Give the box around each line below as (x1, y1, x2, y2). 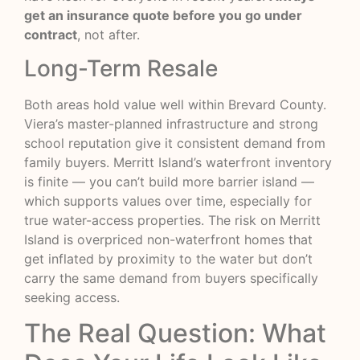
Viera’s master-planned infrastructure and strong (24, 115, 318, 132)
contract (24, 26, 77, 43)
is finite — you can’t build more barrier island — (24, 173, 314, 190)
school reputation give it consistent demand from (24, 134, 325, 151)
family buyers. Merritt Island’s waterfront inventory (24, 153, 332, 170)
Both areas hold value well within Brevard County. (24, 96, 326, 112)
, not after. (77, 26, 140, 43)
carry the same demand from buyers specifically (24, 269, 318, 286)
